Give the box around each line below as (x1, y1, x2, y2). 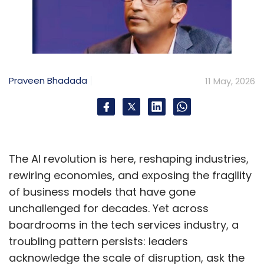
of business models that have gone (9, 184, 196, 199)
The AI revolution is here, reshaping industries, (9, 151, 249, 166)
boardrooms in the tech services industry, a (9, 217, 239, 232)
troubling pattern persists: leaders (9, 233, 188, 249)
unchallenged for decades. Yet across (9, 200, 209, 216)
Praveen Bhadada (9, 74, 87, 87)
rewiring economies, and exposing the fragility (9, 167, 252, 183)
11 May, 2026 (205, 74, 255, 87)
